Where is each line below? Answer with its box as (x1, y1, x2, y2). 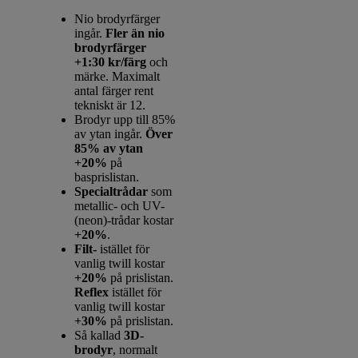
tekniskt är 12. (74, 97, 146, 112)
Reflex (74, 284, 113, 299)
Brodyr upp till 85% (74, 112, 176, 126)
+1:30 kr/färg (74, 54, 150, 69)
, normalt (113, 342, 158, 356)
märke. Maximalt (74, 69, 161, 83)
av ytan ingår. (74, 126, 146, 141)
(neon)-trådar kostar (74, 213, 174, 227)
